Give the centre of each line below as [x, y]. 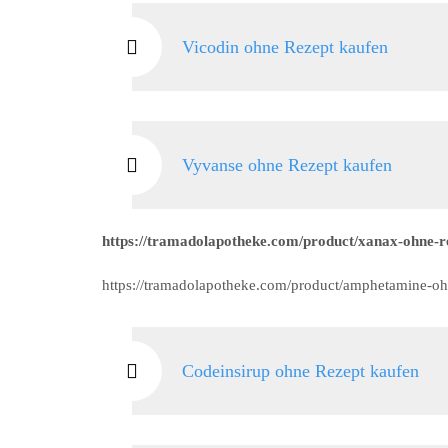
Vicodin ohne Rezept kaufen [285, 47]
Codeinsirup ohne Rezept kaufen [300, 371]
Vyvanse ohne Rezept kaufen [287, 165]
